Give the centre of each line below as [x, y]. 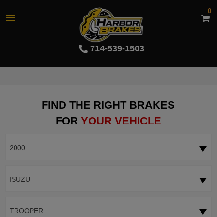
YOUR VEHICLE [121, 121]
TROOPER [26, 211]
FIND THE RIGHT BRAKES [108, 105]
